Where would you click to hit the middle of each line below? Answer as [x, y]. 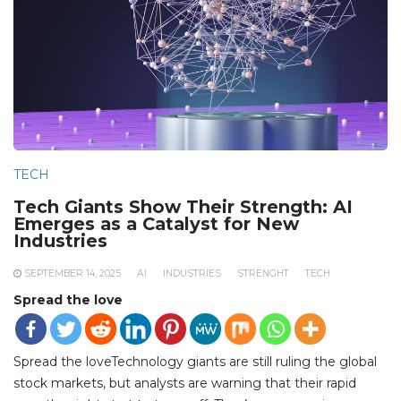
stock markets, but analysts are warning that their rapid [185, 383]
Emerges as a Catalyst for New [156, 223]
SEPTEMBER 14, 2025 [73, 273]
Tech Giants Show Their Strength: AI [183, 206]
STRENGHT [263, 273]
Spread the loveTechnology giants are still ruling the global [195, 361]
